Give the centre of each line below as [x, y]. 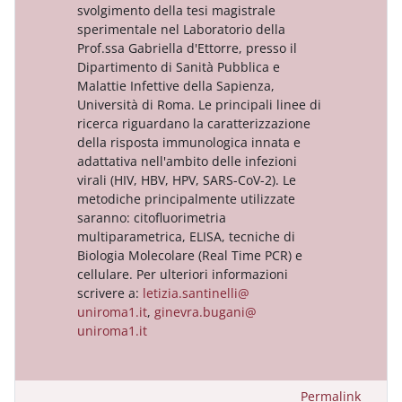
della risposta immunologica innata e [189, 142]
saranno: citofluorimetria [152, 217]
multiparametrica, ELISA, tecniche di [186, 236]
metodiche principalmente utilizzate [186, 198]
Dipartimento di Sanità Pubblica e [179, 66]
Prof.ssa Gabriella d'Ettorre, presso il [187, 48]
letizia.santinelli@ [196, 293]
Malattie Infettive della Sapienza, [176, 85]
